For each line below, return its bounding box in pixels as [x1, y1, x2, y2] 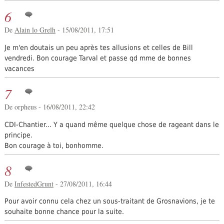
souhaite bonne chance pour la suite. [4, 207, 124, 216]
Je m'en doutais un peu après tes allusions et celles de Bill [4, 43, 193, 51]
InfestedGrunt [14, 178, 53, 188]
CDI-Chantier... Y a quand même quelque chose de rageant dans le [4, 120, 219, 128]
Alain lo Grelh [14, 24, 55, 34]
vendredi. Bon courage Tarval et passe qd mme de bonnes [4, 53, 191, 62]
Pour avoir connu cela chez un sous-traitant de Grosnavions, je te [4, 197, 215, 205]
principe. [4, 130, 32, 139]
